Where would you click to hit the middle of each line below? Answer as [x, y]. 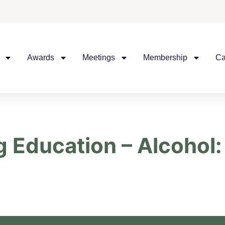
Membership [165, 58]
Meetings [99, 58]
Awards [41, 58]
